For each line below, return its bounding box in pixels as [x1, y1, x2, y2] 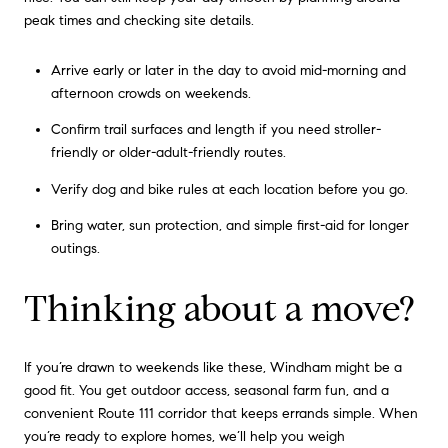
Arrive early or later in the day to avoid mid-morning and [50, 62, 406, 80]
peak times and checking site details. [24, 12, 254, 30]
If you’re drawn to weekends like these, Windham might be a [24, 359, 402, 377]
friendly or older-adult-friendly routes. [50, 144, 286, 162]
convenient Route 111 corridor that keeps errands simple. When [24, 405, 418, 423]
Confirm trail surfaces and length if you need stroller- [50, 121, 381, 139]
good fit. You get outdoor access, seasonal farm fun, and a [24, 382, 389, 400]
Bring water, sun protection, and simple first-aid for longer [50, 216, 409, 234]
